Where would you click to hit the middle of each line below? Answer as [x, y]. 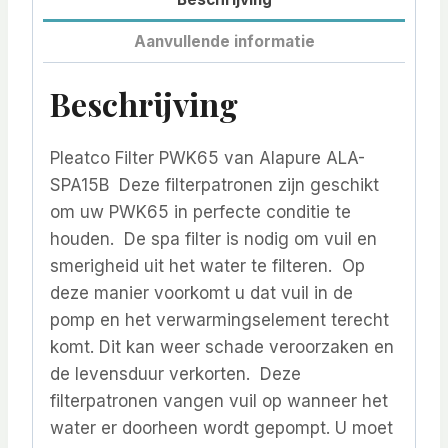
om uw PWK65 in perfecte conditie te [200, 211]
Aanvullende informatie [224, 41]
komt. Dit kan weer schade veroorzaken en [222, 346]
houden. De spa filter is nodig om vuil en [213, 238]
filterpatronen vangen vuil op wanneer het [219, 400]
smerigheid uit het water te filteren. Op [207, 265]
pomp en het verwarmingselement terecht [219, 319]
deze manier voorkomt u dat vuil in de [201, 292]
